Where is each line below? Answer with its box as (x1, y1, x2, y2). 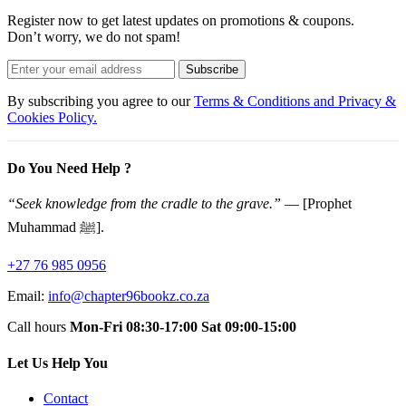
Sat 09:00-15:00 (201, 319, 296, 335)
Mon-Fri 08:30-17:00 (70, 319, 201, 335)
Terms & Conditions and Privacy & (194, 92, 396, 109)
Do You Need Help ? (7, 160, 131, 177)
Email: (7, 288, 48, 304)
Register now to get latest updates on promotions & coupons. (7, 12, 354, 28)
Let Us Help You (7, 354, 108, 371)
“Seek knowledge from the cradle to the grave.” (7, 196, 281, 212)
